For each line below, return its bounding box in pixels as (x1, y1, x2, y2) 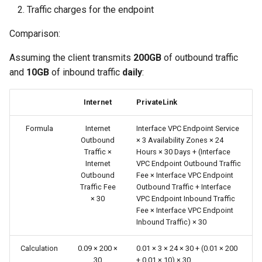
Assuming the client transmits (9, 52, 133, 64)
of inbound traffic (49, 67, 122, 78)
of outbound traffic (161, 52, 238, 64)
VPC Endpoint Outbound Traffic (136, 159, 241, 168)
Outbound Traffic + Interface (136, 182, 231, 192)
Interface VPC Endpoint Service (136, 124, 239, 133)
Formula (25, 124, 53, 133)
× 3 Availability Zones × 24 (136, 136, 223, 145)
